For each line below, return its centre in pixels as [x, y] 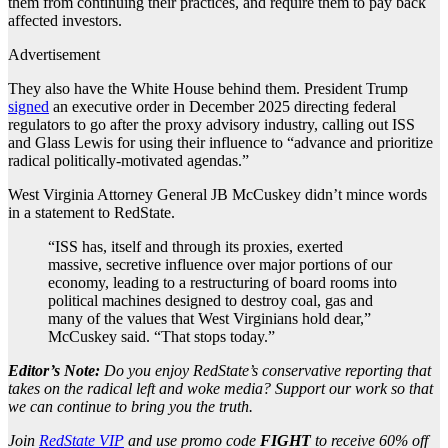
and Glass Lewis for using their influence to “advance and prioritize [220, 143]
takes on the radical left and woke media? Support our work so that [220, 389]
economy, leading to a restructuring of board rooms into [222, 283]
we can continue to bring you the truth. [130, 407]
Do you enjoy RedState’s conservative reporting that [265, 371]
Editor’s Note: [54, 371]
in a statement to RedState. [91, 213]
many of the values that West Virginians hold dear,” [209, 319]
